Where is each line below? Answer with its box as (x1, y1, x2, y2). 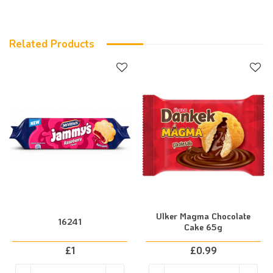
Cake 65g (184, 221, 222, 233)
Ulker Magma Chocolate (156, 210, 250, 222)
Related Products (9, 37, 94, 51)
